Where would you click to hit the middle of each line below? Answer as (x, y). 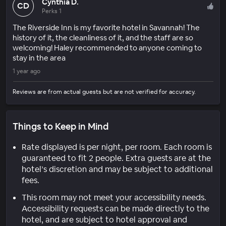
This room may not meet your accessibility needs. (114, 197)
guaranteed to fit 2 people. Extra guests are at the (116, 158)
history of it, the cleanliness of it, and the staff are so (103, 37)
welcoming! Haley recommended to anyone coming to (107, 47)
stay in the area (39, 58)
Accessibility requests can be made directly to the (116, 208)
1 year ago (26, 71)
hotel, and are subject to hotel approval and (104, 219)
